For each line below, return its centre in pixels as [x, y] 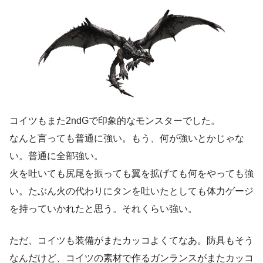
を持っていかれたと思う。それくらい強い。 [103, 209]
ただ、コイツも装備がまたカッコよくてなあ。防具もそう [131, 241]
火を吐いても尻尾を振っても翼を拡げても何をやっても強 [131, 174]
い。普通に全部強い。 [56, 156]
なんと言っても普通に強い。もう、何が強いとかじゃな [127, 139]
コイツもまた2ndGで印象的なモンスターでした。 [115, 121]
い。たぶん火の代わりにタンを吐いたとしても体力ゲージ [131, 191]
